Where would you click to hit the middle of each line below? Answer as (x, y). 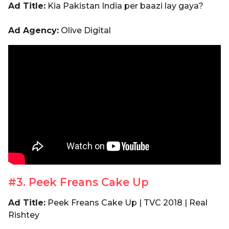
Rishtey (24, 215)
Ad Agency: (33, 30)
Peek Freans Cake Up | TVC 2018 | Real (127, 202)
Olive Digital (85, 30)
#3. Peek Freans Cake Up (78, 182)
